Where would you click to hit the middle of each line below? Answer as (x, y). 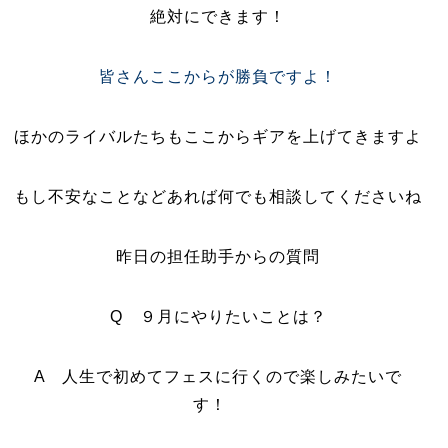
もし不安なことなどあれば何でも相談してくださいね (218, 196)
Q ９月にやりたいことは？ (218, 316)
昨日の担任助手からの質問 (218, 256)
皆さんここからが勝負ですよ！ (218, 76)
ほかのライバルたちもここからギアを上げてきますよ (218, 136)
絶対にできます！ (218, 16)
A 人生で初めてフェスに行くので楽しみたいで (218, 376)
